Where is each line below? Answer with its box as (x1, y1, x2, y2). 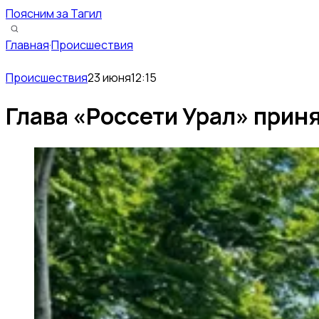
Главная (6, 37, 49, 53)
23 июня (88, 70, 131, 85)
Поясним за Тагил (6, 6, 102, 21)
